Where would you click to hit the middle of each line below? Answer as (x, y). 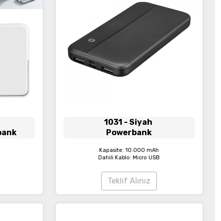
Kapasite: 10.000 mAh (129, 150)
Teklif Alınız (129, 181)
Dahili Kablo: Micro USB (129, 158)
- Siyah (138, 122)
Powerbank (129, 132)
